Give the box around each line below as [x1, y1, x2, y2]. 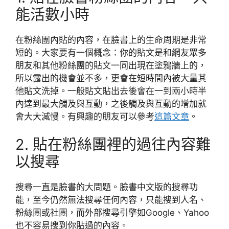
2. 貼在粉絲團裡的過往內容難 [15, 135, 211, 153]
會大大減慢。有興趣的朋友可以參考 [15, 111, 154, 122]
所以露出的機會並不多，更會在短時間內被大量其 [15, 73, 207, 83]
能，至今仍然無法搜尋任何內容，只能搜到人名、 [15, 195, 207, 205]
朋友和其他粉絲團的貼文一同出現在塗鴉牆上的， [15, 60, 207, 71]
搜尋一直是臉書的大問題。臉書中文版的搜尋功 [15, 182, 198, 192]
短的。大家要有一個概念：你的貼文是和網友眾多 [15, 47, 207, 58]
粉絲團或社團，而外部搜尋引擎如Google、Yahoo [15, 208, 209, 218]
